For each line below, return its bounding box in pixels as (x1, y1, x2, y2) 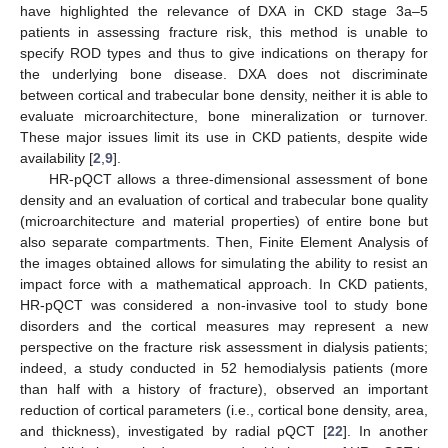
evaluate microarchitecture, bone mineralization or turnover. (20, 108, 428, 125)
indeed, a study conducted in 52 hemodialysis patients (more (20, 360, 428, 377)
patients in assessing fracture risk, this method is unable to (20, 24, 428, 41)
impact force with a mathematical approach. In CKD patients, (20, 276, 428, 293)
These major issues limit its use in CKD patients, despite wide (20, 129, 428, 146)
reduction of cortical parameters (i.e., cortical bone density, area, (20, 402, 428, 419)
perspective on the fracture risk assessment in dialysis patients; (20, 339, 428, 356)
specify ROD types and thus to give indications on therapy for (20, 45, 428, 62)
